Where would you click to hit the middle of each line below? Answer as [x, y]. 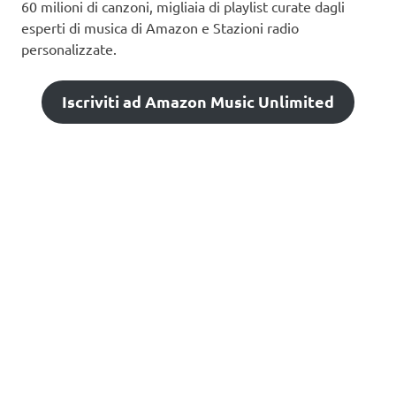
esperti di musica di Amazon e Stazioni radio [160, 27]
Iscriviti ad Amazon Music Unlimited [198, 102]
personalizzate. [69, 48]
